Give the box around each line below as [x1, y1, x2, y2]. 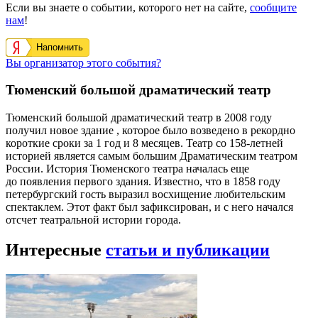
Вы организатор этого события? [6, 56, 161, 69]
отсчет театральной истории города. [6, 214, 181, 226]
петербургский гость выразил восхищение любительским [6, 188, 285, 201]
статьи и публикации [106, 241, 270, 259]
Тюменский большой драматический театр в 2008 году [6, 111, 272, 124]
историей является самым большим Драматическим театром [6, 150, 297, 163]
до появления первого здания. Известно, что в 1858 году [6, 175, 280, 188]
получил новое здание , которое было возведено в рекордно [6, 124, 295, 137]
